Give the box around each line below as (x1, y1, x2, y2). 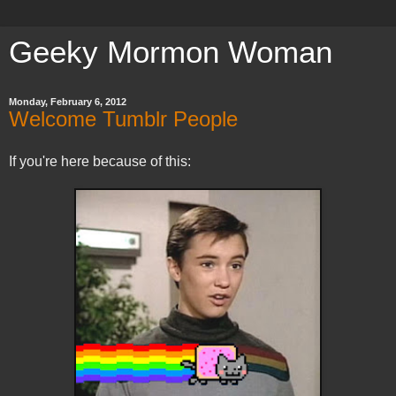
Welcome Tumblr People (9, 107, 238, 131)
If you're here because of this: (9, 153, 191, 169)
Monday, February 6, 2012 (9, 96, 126, 107)
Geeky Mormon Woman (9, 35, 332, 69)
